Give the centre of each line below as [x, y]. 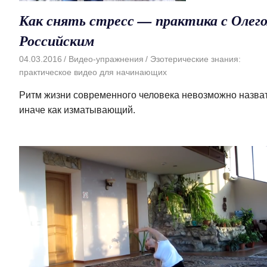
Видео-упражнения [106, 59]
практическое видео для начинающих [93, 72]
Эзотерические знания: [195, 59]
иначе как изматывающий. [77, 110]
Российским [57, 40]
